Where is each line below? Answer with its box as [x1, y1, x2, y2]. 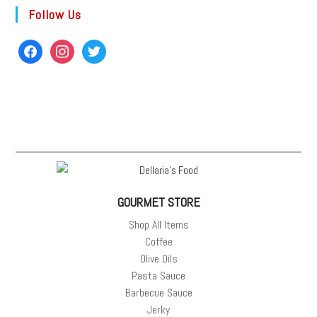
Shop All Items [128, 217, 189, 232]
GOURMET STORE [117, 193, 200, 210]
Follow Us [28, 6, 82, 23]
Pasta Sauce [132, 267, 185, 283]
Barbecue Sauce [125, 284, 192, 300]
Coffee [144, 234, 173, 249]
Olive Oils [139, 250, 178, 266]
